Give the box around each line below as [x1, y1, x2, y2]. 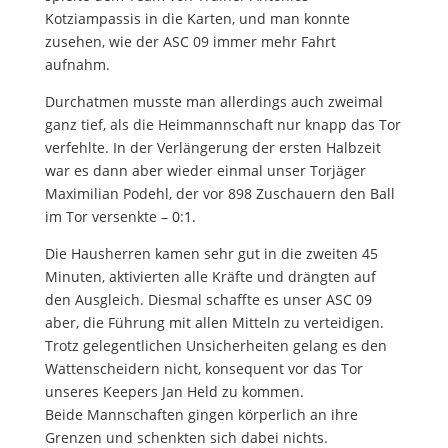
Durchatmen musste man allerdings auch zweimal [44, 92, 383, 112]
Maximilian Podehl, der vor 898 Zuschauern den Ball [44, 184, 395, 204]
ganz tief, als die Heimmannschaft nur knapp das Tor [44, 115, 401, 135]
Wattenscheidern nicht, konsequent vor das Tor [44, 359, 363, 379]
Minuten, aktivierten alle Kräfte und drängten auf [44, 267, 376, 287]
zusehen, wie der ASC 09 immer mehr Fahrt [44, 32, 336, 52]
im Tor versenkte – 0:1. [44, 207, 196, 227]
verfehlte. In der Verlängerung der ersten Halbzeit [44, 138, 381, 158]
